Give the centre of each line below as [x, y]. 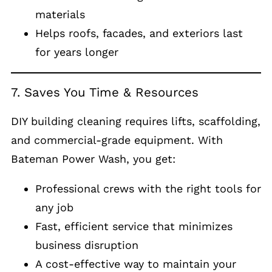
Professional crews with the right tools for [148, 188]
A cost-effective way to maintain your [136, 263]
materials [60, 14]
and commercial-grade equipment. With [117, 140]
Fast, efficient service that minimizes [134, 226]
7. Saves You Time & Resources [105, 93]
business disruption [87, 245]
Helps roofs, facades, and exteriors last [139, 33]
